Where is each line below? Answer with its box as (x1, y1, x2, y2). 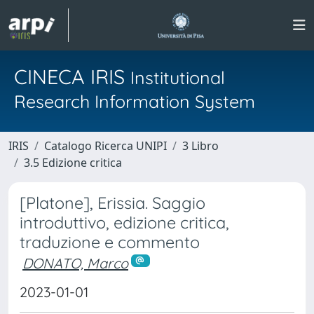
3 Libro (182, 138, 219, 153)
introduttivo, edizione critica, (20, 212, 229, 233)
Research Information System (14, 90, 255, 112)
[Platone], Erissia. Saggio (20, 193, 205, 213)
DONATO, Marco (22, 254, 128, 272)
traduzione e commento (20, 232, 200, 252)
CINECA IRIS (14, 64, 130, 89)
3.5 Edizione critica (24, 155, 122, 170)
